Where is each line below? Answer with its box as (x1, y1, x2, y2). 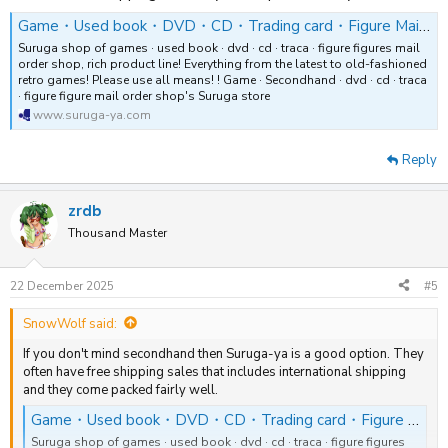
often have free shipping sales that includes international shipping (23, 362, 406, 381)
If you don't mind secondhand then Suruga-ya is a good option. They (23, 344, 424, 363)
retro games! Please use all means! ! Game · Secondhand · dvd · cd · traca (18, 71, 427, 88)
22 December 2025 (10, 277, 114, 294)
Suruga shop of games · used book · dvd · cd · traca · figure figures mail (18, 39, 420, 56)
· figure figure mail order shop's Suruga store (18, 87, 270, 104)
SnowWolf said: (23, 314, 117, 333)
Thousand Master (68, 225, 167, 242)
